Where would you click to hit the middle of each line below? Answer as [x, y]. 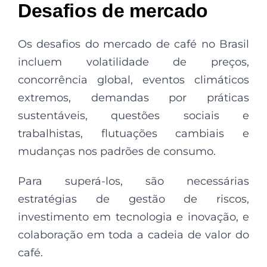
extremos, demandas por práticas [133, 97]
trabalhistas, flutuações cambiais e [133, 133]
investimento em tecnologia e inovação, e [133, 217]
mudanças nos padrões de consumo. [117, 151]
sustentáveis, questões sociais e [133, 115]
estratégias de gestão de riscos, [133, 199]
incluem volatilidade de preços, [133, 62]
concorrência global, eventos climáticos [133, 80]
